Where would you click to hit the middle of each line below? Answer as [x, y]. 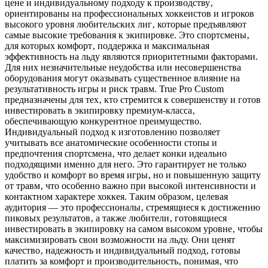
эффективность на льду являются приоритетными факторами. [131, 57]
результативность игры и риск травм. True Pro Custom [114, 89]
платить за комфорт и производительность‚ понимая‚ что [121, 261]
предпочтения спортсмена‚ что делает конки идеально [116, 154]
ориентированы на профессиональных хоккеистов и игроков [130, 14]
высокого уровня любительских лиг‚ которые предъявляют [126, 25]
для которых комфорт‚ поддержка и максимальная [107, 46]
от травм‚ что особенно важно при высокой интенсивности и [130, 186]
